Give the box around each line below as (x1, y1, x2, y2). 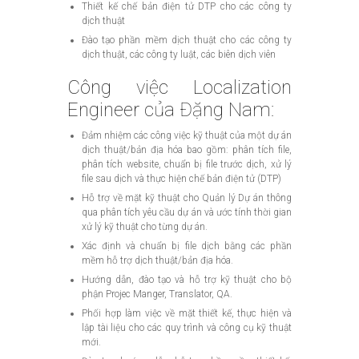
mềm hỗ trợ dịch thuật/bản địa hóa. (82, 254, 233, 266)
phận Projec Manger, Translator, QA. (82, 288, 232, 300)
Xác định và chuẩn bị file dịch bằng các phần (82, 240, 292, 252)
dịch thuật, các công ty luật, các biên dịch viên (82, 48, 276, 60)
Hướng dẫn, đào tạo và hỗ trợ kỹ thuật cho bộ (82, 273, 292, 285)
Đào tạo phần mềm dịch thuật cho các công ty (82, 34, 292, 46)
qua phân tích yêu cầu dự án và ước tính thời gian (82, 206, 292, 218)
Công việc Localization (67, 75, 292, 99)
